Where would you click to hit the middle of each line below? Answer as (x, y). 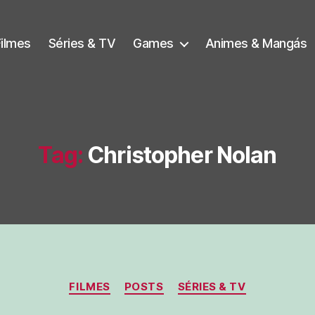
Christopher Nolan (182, 155)
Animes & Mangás (256, 43)
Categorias (188, 280)
